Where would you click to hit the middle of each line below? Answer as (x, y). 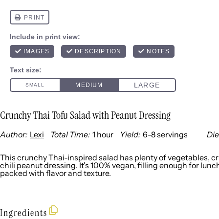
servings (172, 134)
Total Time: (70, 134)
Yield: (130, 134)
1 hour (103, 134)
